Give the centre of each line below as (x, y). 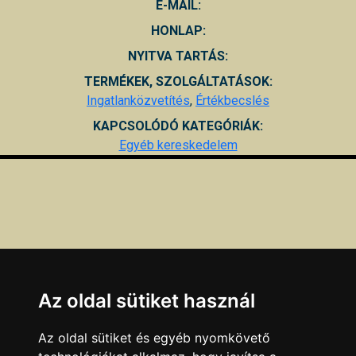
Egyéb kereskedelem (178, 145)
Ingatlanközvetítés (138, 100)
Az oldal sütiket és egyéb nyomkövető (154, 338)
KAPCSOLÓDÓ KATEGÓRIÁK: (178, 126)
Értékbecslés (232, 100)
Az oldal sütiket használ (147, 301)
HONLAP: (178, 30)
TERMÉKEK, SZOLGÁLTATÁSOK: (178, 81)
